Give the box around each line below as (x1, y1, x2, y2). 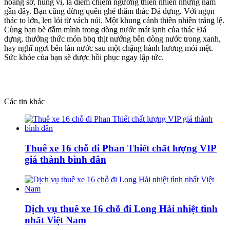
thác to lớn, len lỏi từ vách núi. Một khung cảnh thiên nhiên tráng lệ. (4, 16, 224, 25)
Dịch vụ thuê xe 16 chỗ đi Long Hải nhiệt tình (25, 203, 218, 214)
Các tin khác (4, 97, 45, 106)
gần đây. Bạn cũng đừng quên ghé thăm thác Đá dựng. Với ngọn (4, 7, 215, 16)
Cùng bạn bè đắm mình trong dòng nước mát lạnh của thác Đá (4, 25, 206, 34)
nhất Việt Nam (25, 214, 86, 225)
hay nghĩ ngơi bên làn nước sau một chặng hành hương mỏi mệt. (4, 44, 213, 53)
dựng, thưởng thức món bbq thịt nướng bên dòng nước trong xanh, (4, 34, 221, 44)
